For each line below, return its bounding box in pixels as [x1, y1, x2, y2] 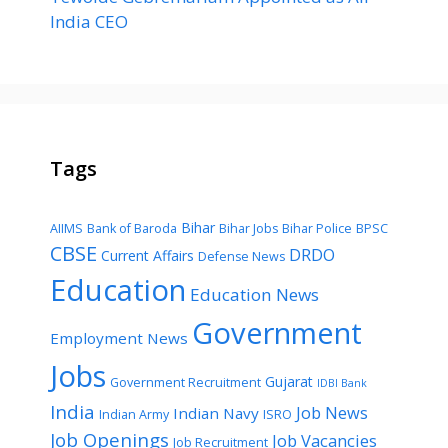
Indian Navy [173, 402, 259, 423]
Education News [190, 282, 319, 306]
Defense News [198, 247, 285, 265]
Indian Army [99, 405, 169, 423]
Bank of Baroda [87, 219, 177, 237]
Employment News [50, 327, 188, 348]
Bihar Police [282, 219, 352, 237]
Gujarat [265, 371, 313, 391]
